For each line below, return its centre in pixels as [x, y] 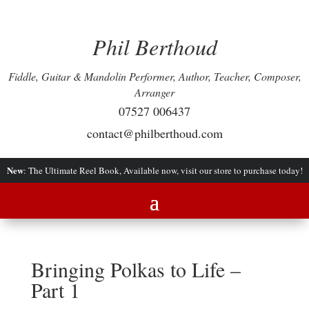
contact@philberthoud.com [154, 133]
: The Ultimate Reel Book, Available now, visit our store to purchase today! [163, 170]
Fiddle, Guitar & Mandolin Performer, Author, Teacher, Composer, [154, 76]
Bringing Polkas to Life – [136, 269]
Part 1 [55, 290]
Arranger [154, 92]
